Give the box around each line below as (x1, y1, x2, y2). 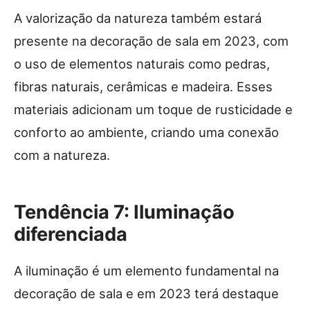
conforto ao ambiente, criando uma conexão (14, 124, 279, 140)
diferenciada (14, 222, 127, 246)
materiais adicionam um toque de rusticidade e (14, 101, 293, 117)
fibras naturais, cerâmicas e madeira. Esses (14, 78, 273, 94)
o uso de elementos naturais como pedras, (14, 55, 270, 71)
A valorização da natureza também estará (14, 10, 262, 26)
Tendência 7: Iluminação (14, 200, 235, 224)
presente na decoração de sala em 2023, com (14, 33, 289, 48)
